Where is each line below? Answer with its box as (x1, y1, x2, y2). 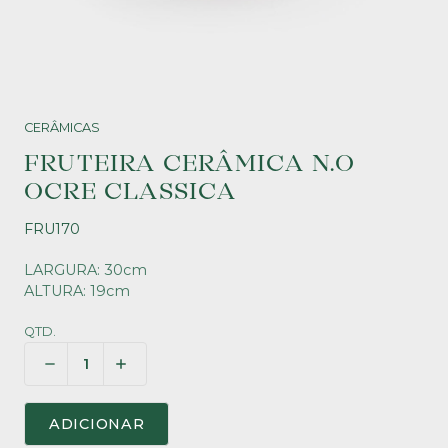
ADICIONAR (49, 415, 145, 433)
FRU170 (24, 220, 80, 238)
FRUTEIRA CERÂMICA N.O (24, 149, 356, 179)
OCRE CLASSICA (24, 177, 237, 207)
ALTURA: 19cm (24, 282, 130, 300)
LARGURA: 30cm (24, 261, 147, 279)
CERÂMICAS (24, 120, 100, 135)
